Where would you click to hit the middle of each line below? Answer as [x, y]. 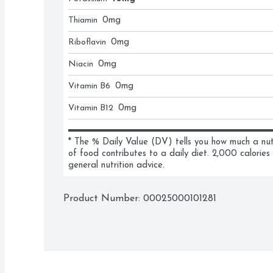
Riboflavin [87, 43]
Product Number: [103, 199]
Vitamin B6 [89, 87]
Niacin [81, 65]
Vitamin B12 [91, 108]
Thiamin [83, 21]
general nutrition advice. [116, 166]
